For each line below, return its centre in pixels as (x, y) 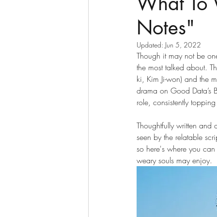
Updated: (151, 45)
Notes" (166, 28)
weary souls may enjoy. (174, 160)
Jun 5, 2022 (183, 45)
